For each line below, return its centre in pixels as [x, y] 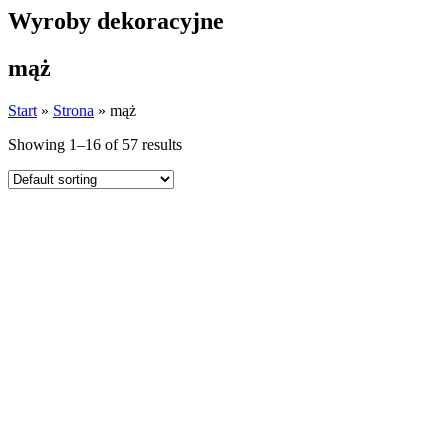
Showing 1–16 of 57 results [95, 144]
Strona [73, 110]
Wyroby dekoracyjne [116, 20]
